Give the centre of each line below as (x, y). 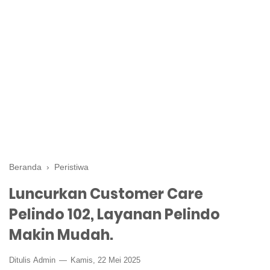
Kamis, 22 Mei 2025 (104, 260)
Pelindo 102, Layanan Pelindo (115, 214)
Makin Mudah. (61, 235)
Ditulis (21, 260)
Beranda (25, 167)
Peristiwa (71, 167)
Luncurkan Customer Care (106, 194)
